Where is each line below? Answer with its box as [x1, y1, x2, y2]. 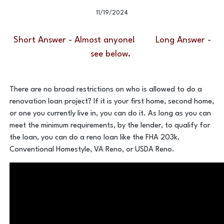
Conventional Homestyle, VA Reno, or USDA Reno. [9, 146, 177, 154]
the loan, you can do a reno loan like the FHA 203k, [9, 134, 180, 142]
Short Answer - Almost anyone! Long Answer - [13, 36, 211, 45]
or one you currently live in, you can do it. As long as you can [9, 110, 211, 118]
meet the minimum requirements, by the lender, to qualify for [9, 122, 210, 130]
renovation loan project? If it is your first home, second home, [9, 98, 214, 106]
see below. [90, 50, 133, 59]
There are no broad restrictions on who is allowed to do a [9, 86, 202, 94]
